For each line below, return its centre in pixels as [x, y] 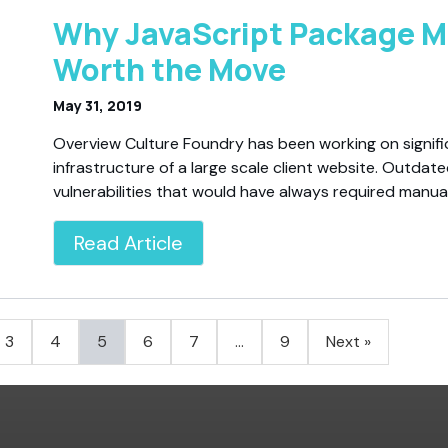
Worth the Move [170, 69]
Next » [348, 341]
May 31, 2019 [98, 105]
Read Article [129, 242]
